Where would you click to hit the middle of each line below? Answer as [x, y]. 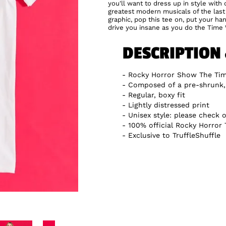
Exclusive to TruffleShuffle [174, 135]
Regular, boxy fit [157, 95]
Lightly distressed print [169, 105]
